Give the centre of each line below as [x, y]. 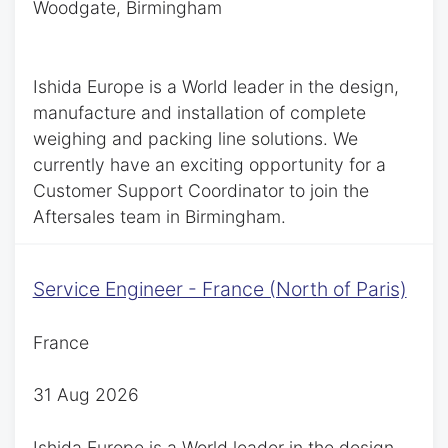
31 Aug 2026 [85, 395]
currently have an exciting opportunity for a [209, 165]
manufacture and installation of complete [199, 113]
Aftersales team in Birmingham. [159, 217]
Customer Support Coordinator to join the [200, 191]
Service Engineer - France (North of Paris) [219, 288]
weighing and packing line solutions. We [195, 139]
